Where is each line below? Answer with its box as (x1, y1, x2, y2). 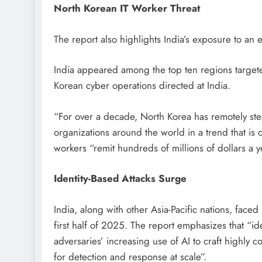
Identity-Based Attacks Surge (54, 171, 187, 186)
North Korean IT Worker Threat (54, 1, 200, 16)
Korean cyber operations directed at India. (54, 78, 230, 93)
